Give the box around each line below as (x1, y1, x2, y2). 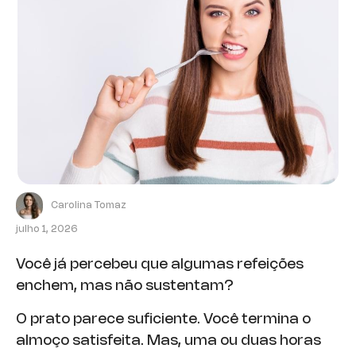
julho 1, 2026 (16, 225, 78, 234)
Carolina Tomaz (51, 201, 126, 211)
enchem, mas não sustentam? (16, 280, 234, 293)
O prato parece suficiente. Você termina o (16, 312, 311, 326)
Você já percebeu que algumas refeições (16, 258, 304, 272)
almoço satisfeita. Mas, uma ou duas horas (16, 334, 321, 347)
